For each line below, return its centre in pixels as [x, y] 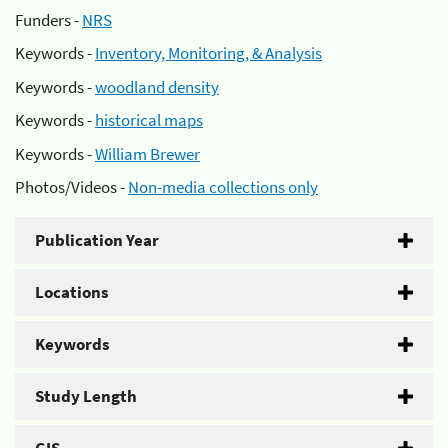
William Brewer [147, 153]
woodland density [157, 86]
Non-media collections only [223, 187]
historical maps [149, 120]
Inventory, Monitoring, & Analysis [208, 53]
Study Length [86, 396]
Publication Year [97, 240]
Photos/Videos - [71, 187]
